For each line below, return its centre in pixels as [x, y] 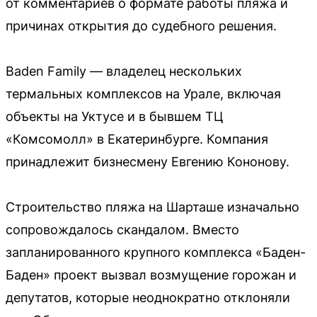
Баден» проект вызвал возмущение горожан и [151, 275]
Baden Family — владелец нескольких [124, 71]
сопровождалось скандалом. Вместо [122, 229]
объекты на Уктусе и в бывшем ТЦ [115, 116]
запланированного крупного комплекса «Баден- [156, 252]
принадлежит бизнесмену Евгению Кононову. [148, 161]
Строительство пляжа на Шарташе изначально [152, 207]
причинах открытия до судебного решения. [141, 25]
